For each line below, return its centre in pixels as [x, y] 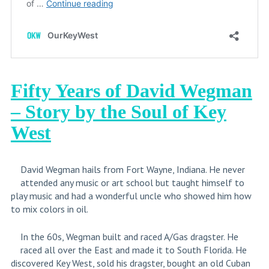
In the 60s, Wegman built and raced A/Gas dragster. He [129, 237]
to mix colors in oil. [49, 209]
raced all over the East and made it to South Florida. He [133, 250]
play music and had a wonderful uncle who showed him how [131, 196]
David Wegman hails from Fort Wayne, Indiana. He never [132, 170]
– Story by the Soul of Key [118, 112]
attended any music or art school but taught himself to [132, 183]
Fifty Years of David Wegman [131, 91]
